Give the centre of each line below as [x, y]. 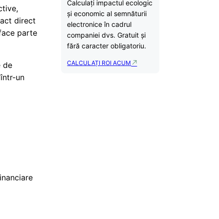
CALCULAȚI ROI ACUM [99, 63]
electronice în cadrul [99, 24]
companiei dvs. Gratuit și [107, 35]
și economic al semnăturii [107, 14]
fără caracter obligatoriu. [107, 46]
